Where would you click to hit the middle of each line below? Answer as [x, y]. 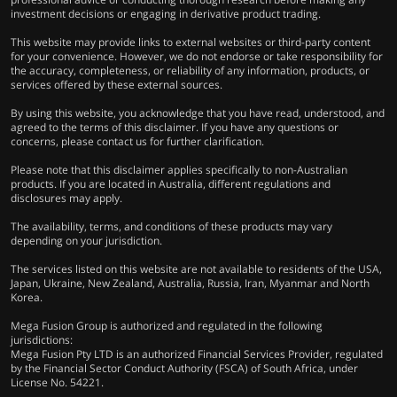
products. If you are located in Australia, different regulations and [171, 184]
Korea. [27, 298]
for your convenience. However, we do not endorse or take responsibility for [197, 57]
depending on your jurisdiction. [86, 241]
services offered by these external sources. [117, 85]
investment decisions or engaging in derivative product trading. [166, 14]
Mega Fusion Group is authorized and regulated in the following [167, 326]
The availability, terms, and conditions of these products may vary [171, 227]
